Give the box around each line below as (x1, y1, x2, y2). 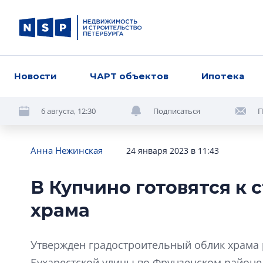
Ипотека (201, 70, 245, 82)
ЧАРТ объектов (90, 70, 169, 82)
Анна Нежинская (31, 144, 103, 156)
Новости (14, 70, 57, 82)
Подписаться (153, 105, 200, 116)
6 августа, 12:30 (41, 105, 96, 116)
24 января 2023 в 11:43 (126, 145, 219, 156)
